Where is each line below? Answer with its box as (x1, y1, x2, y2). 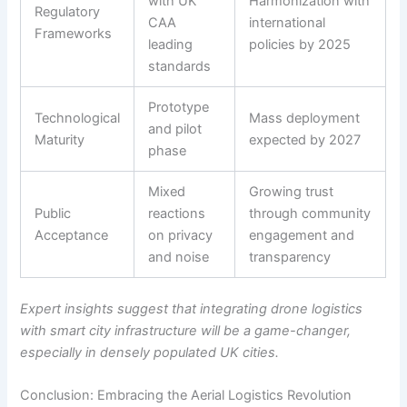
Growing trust (249, 183, 334, 200)
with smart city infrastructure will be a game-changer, (20, 322, 352, 339)
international (249, 14, 326, 31)
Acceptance (35, 226, 109, 243)
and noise (148, 248, 210, 265)
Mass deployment (249, 109, 361, 126)
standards (148, 57, 212, 74)
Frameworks (35, 25, 113, 42)
